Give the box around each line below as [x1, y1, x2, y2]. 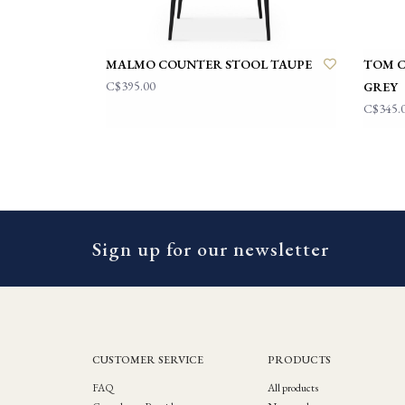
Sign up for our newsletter [92, 235, 329, 262]
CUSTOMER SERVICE [92, 352, 203, 367]
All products [267, 380, 318, 395]
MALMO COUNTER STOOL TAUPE [106, 55, 312, 72]
